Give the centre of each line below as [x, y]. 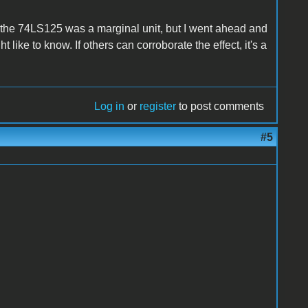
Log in [110, 106]
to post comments [220, 106]
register [158, 106]
